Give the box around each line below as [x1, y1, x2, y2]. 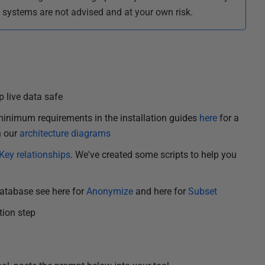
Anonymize [86, 186, 135, 197]
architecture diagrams [19, 128, 111, 139]
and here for [135, 186, 188, 197]
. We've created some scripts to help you [70, 149, 237, 160]
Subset [188, 186, 217, 197]
